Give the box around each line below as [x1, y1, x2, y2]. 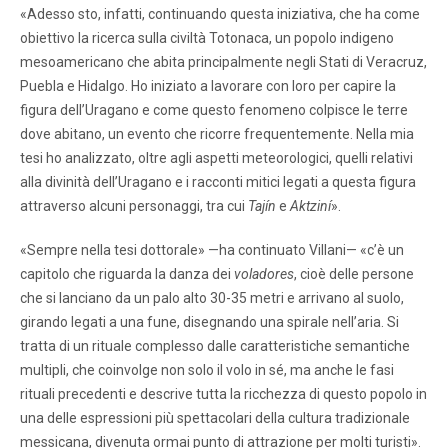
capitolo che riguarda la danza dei [20, 265, 234, 282]
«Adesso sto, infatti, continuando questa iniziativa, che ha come [20, 5, 420, 22]
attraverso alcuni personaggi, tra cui [20, 197, 248, 214]
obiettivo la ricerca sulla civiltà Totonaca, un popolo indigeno [20, 29, 394, 46]
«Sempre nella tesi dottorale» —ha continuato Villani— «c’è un [20, 241, 404, 258]
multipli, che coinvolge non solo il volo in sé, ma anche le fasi [20, 361, 394, 378]
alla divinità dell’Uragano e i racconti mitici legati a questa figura [20, 173, 416, 190]
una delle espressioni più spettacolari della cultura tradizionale [20, 409, 410, 426]
